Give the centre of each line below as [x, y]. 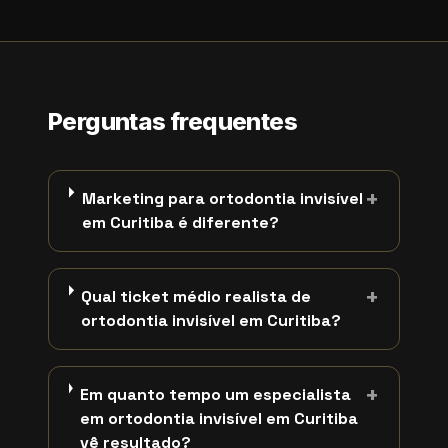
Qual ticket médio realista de [196, 296]
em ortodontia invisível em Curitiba [218, 418]
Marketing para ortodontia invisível [222, 198]
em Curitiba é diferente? [180, 222]
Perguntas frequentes [172, 121]
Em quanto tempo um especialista [215, 394]
